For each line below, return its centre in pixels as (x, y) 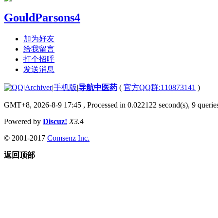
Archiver (38, 87)
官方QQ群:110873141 (160, 87)
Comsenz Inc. (68, 138)
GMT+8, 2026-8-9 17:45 (43, 105)
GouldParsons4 (42, 17)
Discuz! (55, 121)
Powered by (23, 121)
